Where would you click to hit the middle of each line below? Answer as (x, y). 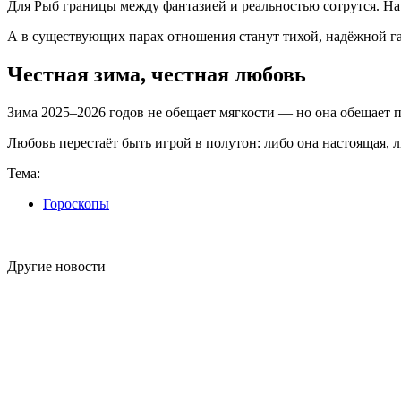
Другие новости (56, 266)
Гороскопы (76, 204)
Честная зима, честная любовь (157, 75)
